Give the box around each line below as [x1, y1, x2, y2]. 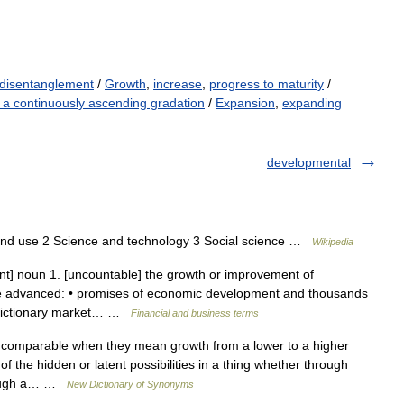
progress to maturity [209, 77, 324, 91]
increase [153, 77, 202, 91]
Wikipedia [312, 236, 353, 247]
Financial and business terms [131, 308, 259, 318]
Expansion [216, 96, 275, 110]
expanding [282, 96, 342, 110]
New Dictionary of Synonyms [67, 379, 194, 390]
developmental [267, 155, 351, 170]
